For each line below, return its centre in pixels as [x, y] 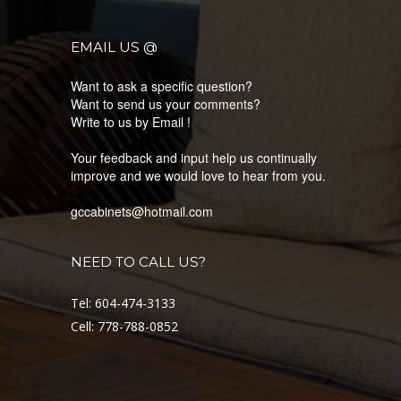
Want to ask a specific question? [162, 86]
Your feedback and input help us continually [194, 158]
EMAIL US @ [114, 47]
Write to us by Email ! [131, 122]
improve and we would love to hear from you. [198, 175]
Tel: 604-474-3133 [123, 303]
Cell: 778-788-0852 [124, 326]
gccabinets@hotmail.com [142, 211]
